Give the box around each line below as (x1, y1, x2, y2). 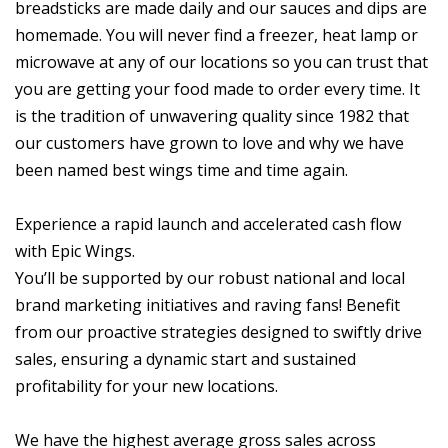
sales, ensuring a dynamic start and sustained (15, 348, 356, 370)
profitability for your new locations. (15, 375, 278, 397)
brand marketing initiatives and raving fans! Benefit (15, 294, 400, 316)
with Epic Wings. (15, 240, 135, 262)
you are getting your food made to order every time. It (15, 78, 420, 100)
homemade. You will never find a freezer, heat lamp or (15, 24, 418, 46)
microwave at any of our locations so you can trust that (15, 51, 428, 73)
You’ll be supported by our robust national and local (15, 267, 405, 289)
